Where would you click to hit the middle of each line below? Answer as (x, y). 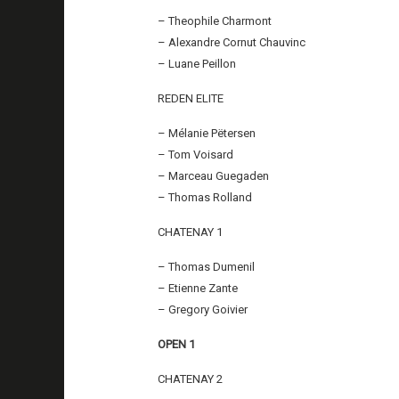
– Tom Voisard (196, 154)
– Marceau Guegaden (214, 175)
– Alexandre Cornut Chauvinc (232, 42)
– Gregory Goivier (203, 309)
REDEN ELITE (191, 98)
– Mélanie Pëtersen (207, 133)
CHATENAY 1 (191, 232)
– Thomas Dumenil (207, 266)
